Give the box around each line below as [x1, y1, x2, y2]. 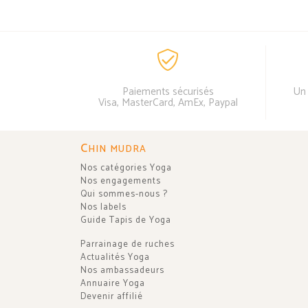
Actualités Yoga [80, 250, 150, 265]
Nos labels [80, 199, 126, 214]
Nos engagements [80, 173, 161, 188]
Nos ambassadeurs [80, 263, 164, 278]
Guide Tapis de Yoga [80, 212, 171, 228]
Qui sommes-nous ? [80, 186, 168, 201]
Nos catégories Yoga [80, 160, 172, 175]
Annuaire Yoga [80, 276, 145, 291]
